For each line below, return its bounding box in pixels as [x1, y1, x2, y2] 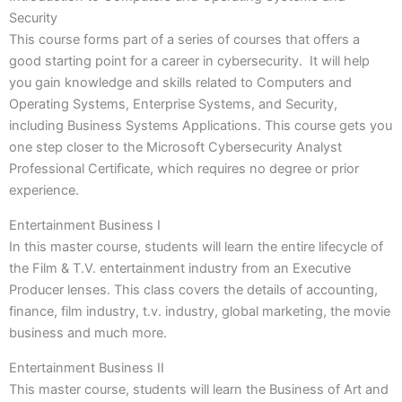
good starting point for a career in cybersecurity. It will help [9, 53, 370, 70]
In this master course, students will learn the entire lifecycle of [9, 238, 383, 255]
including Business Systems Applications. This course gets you [9, 118, 392, 135]
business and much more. [9, 324, 167, 341]
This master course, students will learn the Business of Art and [9, 380, 389, 398]
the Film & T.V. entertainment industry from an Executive [9, 259, 351, 276]
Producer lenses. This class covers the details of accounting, [9, 281, 378, 298]
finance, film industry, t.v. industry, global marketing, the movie [9, 302, 390, 319]
